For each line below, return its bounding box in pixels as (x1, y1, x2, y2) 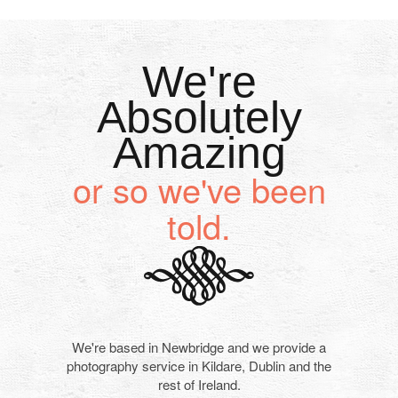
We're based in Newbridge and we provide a (72, 338, 326, 356)
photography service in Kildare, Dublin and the (67, 356, 331, 375)
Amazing (112, 128, 286, 178)
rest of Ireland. (157, 375, 241, 394)
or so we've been (72, 164, 326, 213)
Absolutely (96, 92, 302, 142)
